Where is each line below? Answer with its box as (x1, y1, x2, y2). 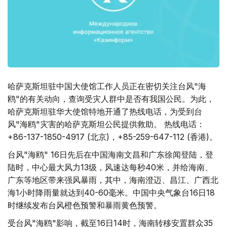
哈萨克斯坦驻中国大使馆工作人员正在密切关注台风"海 (8, 81, 206, 92)
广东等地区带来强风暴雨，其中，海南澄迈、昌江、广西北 (8, 175, 218, 185)
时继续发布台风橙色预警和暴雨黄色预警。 (8, 200, 162, 211)
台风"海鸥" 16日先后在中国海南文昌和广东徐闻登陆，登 (8, 149, 213, 160)
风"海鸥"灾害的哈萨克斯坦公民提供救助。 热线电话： (8, 119, 205, 130)
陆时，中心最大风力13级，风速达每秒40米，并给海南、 (8, 162, 213, 173)
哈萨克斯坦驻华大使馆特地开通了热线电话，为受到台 (8, 106, 202, 117)
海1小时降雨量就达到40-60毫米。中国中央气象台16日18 (8, 187, 215, 198)
